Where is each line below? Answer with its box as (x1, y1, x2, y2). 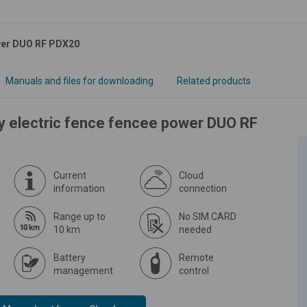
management (53, 265, 113, 276)
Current (53, 169, 86, 181)
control (179, 265, 209, 276)
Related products (177, 75, 251, 86)
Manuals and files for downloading (5, 75, 153, 86)
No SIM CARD (179, 210, 236, 222)
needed (179, 223, 212, 235)
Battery (53, 251, 86, 263)
